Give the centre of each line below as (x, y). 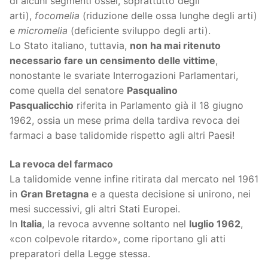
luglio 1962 (215, 223)
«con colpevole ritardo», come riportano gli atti (118, 238)
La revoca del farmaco (61, 164)
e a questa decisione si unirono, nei (170, 194)
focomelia (57, 16)
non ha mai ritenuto (175, 46)
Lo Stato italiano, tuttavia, (70, 46)
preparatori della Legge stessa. (80, 253)
